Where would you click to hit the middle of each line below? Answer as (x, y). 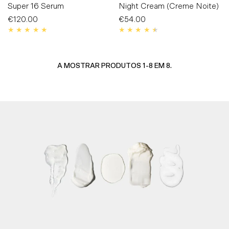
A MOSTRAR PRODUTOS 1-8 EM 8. (114, 66)
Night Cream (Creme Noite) (168, 6)
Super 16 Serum (36, 6)
